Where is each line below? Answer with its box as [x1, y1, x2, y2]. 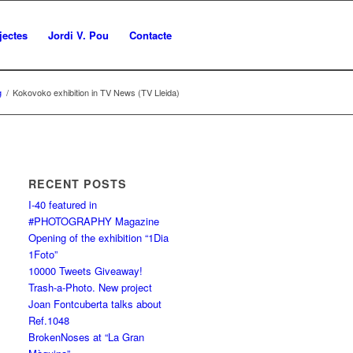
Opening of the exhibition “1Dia [28, 230, 169, 245]
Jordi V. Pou [48, 28, 109, 43]
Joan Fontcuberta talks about [28, 296, 162, 311]
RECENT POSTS [28, 176, 128, 191]
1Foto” [28, 247, 58, 262]
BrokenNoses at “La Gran [28, 329, 145, 344]
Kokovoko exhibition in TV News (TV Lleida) [13, 86, 180, 98]
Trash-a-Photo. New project [28, 280, 153, 295]
